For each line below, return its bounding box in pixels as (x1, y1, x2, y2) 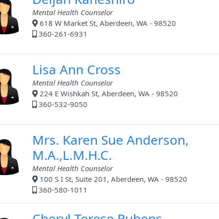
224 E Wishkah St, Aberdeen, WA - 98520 (38, 88, 178, 99)
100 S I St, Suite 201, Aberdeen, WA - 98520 (38, 174, 187, 184)
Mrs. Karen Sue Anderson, (32, 131, 189, 149)
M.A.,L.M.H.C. (32, 146, 112, 164)
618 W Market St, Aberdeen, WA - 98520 (38, 18, 176, 28)
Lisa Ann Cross (32, 61, 121, 79)
